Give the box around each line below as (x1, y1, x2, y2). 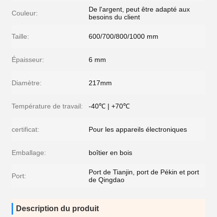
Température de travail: (12, 102, 83, 110)
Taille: (12, 32, 29, 40)
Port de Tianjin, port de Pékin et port (89, 168, 199, 176)
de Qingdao (89, 176, 124, 184)
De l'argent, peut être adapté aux (89, 5, 190, 13)
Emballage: (12, 149, 46, 156)
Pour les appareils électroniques (89, 125, 187, 133)
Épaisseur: (12, 56, 44, 63)
